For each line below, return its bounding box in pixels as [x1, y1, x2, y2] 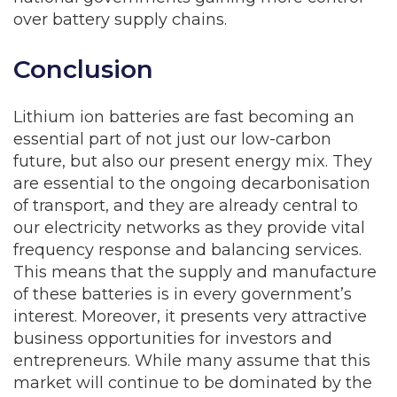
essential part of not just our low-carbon [13, 129, 331, 149]
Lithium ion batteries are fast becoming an [13, 107, 354, 127]
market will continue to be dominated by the [13, 373, 372, 393]
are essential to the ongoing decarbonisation [13, 174, 370, 193]
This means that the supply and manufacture [13, 262, 377, 282]
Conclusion [13, 54, 153, 84]
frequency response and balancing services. [13, 240, 362, 260]
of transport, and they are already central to [13, 196, 358, 215]
